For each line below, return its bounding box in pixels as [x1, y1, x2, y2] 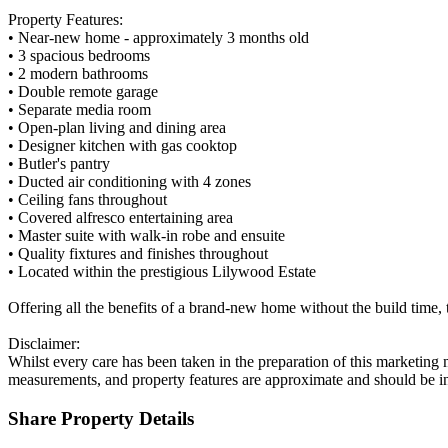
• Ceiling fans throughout [8, 191, 167, 209]
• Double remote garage [8, 83, 158, 101]
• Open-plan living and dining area [8, 119, 226, 137]
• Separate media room [8, 101, 151, 119]
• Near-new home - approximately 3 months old [8, 29, 309, 47]
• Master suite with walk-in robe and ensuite [8, 227, 285, 245]
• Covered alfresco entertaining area [8, 209, 233, 227]
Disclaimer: [8, 335, 80, 353]
